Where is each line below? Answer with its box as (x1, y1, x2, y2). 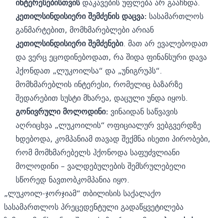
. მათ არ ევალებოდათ (123, 36, 208, 50)
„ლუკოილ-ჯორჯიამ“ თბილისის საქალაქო (4, 186, 161, 200)
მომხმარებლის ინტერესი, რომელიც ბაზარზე (16, 77, 182, 91)
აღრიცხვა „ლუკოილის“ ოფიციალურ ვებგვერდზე (16, 118, 201, 132)
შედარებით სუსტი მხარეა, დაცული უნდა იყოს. (16, 91, 188, 105)
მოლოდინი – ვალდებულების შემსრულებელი (16, 159, 185, 173)
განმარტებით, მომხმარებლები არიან (16, 22, 154, 36)
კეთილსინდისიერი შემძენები (16, 36, 123, 50)
